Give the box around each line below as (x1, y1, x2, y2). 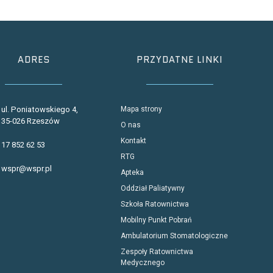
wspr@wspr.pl (1, 163, 52, 173)
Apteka (121, 168, 144, 177)
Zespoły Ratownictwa (121, 247, 193, 256)
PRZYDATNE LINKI (136, 52, 223, 66)
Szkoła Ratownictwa (121, 199, 189, 208)
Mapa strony (121, 104, 162, 113)
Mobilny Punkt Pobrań (121, 215, 192, 224)
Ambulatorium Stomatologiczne (121, 231, 228, 240)
